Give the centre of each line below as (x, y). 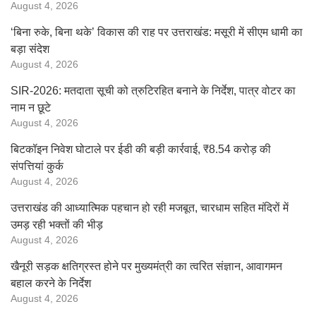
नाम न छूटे (31, 108)
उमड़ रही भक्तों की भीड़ (57, 225)
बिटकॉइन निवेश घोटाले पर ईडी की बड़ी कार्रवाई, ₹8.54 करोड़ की (141, 149)
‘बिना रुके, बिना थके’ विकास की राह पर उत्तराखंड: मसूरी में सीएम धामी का (157, 32)
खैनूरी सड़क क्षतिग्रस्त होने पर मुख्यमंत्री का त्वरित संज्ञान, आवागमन (146, 266)
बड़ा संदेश (30, 49)
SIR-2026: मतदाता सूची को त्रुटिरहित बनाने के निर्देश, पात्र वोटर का (153, 91)
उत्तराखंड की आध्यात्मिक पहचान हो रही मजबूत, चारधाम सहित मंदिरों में (150, 208)
